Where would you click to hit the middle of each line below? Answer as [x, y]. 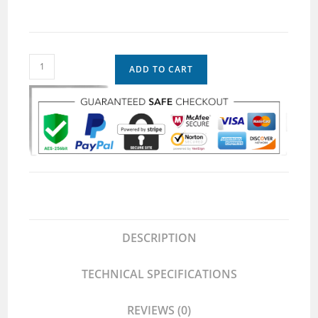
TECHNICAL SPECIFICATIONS [159, 274]
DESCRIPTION [159, 237]
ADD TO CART [161, 69]
